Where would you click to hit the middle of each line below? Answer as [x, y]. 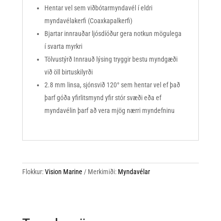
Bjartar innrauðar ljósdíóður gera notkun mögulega [113, 34]
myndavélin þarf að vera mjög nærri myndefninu [109, 111]
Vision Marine [63, 172]
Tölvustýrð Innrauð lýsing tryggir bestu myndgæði [111, 59]
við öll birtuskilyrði [68, 72]
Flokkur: [33, 172]
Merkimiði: [103, 172]
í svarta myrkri [63, 47]
